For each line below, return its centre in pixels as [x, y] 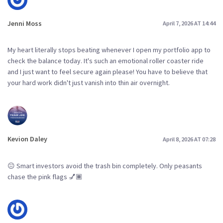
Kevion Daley [27, 139]
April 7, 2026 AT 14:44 [189, 23]
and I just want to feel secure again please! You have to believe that [108, 72]
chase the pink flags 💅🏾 [45, 177]
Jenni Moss [25, 23]
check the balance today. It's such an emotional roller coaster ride [106, 61]
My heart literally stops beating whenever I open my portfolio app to [109, 50]
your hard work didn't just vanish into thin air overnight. [89, 83]
